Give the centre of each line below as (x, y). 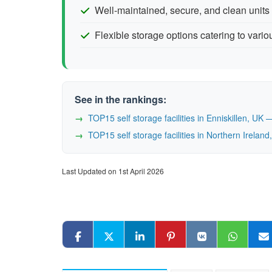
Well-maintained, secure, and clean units (182, 10)
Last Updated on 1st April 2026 (113, 171)
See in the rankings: (121, 99)
